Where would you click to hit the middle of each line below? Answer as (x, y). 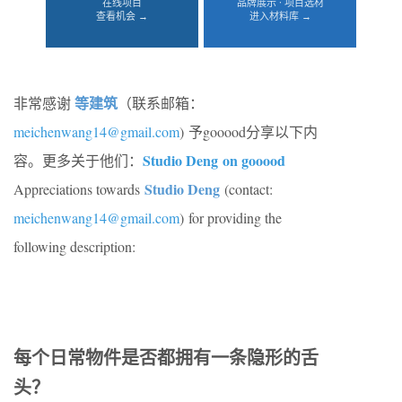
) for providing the (231, 218)
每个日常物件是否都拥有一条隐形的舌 (166, 358)
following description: (74, 246)
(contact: (246, 189)
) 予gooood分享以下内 (249, 131)
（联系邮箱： (161, 103)
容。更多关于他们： (78, 160)
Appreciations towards (77, 189)
